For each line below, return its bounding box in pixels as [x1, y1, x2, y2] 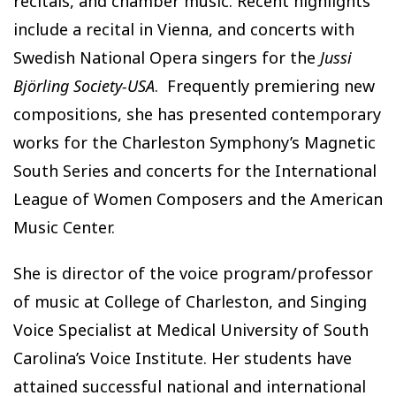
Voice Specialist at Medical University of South [13, 318, 369, 340]
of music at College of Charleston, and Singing [13, 290, 367, 312]
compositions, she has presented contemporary [13, 103, 381, 125]
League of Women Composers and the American [13, 187, 383, 209]
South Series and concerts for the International [13, 159, 377, 181]
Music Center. [13, 216, 115, 238]
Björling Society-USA [13, 74, 155, 96]
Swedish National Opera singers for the [13, 46, 320, 68]
